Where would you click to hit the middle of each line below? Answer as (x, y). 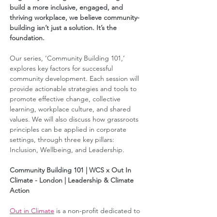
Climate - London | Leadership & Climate (73, 180)
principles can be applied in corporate (69, 129)
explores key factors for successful (62, 68)
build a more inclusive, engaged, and (67, 7)
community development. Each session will (75, 78)
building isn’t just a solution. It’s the (64, 28)
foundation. (29, 38)
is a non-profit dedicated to (98, 211)
